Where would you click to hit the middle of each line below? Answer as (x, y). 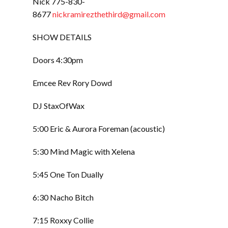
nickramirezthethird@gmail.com (109, 14)
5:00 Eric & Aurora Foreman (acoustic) (99, 129)
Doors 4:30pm (58, 60)
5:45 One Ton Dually (68, 174)
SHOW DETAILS (62, 37)
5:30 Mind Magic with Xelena (84, 151)
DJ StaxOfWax (59, 106)
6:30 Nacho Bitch (63, 197)
